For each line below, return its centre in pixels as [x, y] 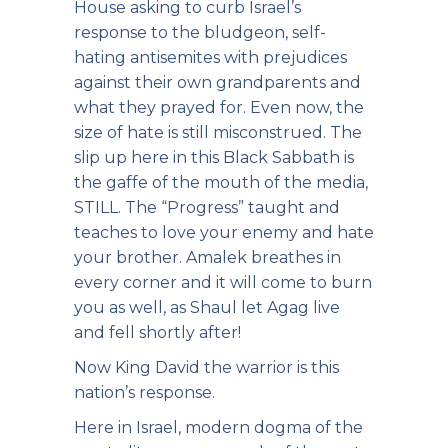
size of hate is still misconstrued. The [218, 132]
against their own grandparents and [217, 82]
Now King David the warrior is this [206, 367]
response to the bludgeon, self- [200, 32]
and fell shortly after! [157, 332]
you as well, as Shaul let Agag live [207, 307]
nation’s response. [144, 392]
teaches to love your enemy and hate [224, 232]
